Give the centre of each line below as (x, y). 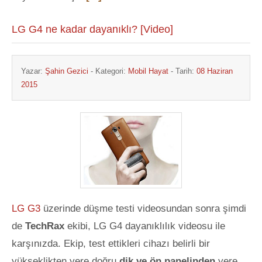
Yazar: (33, 71)
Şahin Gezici (67, 71)
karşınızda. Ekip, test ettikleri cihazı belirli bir (111, 244)
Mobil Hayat (148, 71)
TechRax (46, 226)
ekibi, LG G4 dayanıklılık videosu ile (146, 226)
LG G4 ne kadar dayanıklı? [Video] (92, 29)
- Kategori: (108, 71)
